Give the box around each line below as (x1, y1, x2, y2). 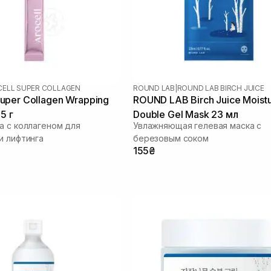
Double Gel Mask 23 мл (133, 108, 238, 120)
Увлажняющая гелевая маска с (133, 120, 262, 131)
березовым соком (133, 132, 209, 143)
